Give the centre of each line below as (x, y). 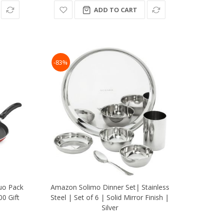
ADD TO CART (116, 10)
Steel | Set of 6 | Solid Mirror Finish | (110, 198)
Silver (110, 208)
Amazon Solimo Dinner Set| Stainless (110, 187)
